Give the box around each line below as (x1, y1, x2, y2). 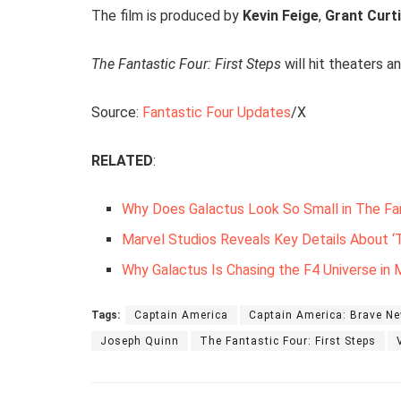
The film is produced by (91, 6, 243, 24)
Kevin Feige (243, 6, 319, 24)
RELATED (91, 151, 153, 169)
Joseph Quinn (100, 334, 179, 347)
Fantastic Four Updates (142, 103, 291, 121)
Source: (91, 103, 142, 121)
